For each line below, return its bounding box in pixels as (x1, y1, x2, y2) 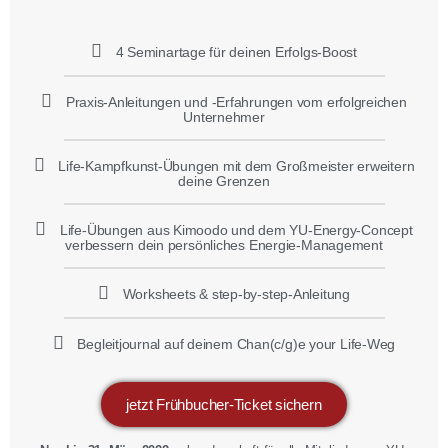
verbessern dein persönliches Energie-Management (65, 237, 383, 254)
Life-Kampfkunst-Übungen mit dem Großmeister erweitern (58, 158, 415, 175)
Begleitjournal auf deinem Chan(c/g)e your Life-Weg (77, 336, 396, 353)
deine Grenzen (178, 173, 270, 190)
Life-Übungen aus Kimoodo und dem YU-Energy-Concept (59, 222, 413, 239)
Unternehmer (183, 109, 265, 126)
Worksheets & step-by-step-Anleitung (122, 286, 350, 303)
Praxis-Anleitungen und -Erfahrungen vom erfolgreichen (65, 94, 407, 111)
